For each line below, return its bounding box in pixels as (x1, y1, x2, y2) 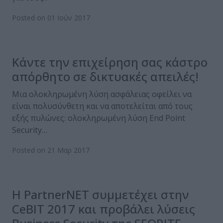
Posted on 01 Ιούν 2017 (12, 13, 90, 23)
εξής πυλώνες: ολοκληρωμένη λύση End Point (12, 112, 185, 124)
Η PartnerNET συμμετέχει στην (12, 186, 189, 203)
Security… (12, 124, 47, 136)
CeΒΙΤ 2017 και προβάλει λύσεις (12, 201, 195, 218)
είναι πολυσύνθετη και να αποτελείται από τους (12, 101, 193, 112)
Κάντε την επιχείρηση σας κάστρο (12, 54, 208, 71)
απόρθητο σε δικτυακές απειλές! (12, 68, 199, 85)
